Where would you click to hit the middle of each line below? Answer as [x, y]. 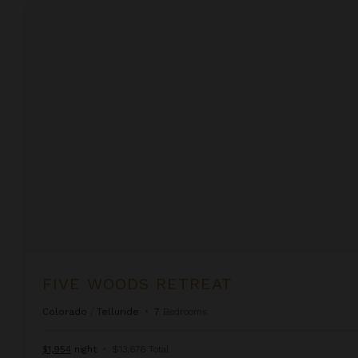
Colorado [65, 311]
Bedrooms [185, 311]
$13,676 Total [140, 349]
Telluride [118, 311]
